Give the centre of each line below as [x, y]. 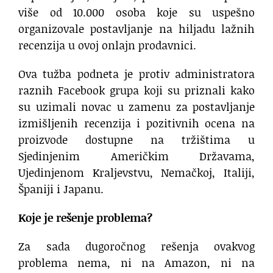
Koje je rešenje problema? [85, 218]
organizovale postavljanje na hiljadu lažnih [136, 29]
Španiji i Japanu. [61, 189]
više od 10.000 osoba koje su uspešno [136, 12]
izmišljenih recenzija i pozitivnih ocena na [136, 123]
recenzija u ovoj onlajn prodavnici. [107, 45]
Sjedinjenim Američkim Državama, [136, 156]
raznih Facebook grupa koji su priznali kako [136, 90]
